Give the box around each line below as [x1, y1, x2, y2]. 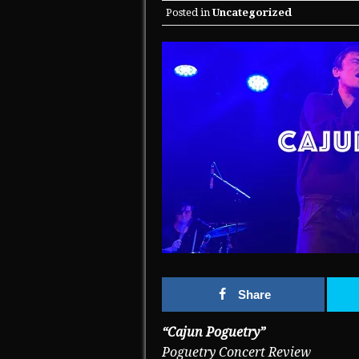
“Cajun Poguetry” [162, 325, 265, 341]
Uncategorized [212, 6, 292, 19]
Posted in [166, 6, 212, 19]
